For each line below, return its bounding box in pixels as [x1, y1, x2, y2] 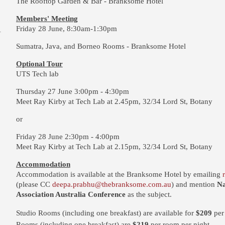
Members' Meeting [16, 15, 78, 23]
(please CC [16, 180, 52, 188]
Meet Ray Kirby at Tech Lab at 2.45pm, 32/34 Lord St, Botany [16, 97, 212, 105]
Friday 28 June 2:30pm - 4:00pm [16, 133, 120, 141]
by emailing [183, 170, 222, 178]
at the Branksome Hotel [107, 170, 181, 178]
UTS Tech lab [16, 70, 59, 78]
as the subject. [125, 190, 172, 198]
